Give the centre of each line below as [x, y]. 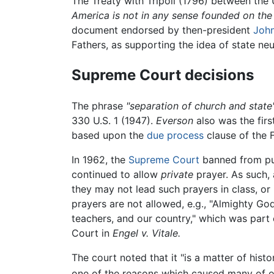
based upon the [109, 135]
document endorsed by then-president [162, 30]
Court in [92, 233]
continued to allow [116, 174]
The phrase [99, 106]
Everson [175, 120]
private [177, 174]
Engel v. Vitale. [146, 233]
